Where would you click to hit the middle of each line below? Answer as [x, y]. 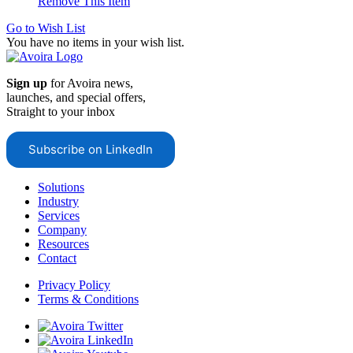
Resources [63, 243]
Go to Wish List [46, 28]
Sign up [27, 83]
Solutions [61, 187]
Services [59, 215]
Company [62, 229]
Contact [57, 258]
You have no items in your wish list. [95, 42]
